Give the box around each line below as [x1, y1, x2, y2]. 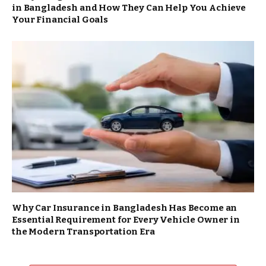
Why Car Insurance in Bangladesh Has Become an [12, 202, 237, 213]
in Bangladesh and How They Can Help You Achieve [12, 2, 246, 13]
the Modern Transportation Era [12, 226, 155, 237]
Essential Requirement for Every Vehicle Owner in [12, 214, 240, 225]
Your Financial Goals [12, 14, 109, 25]
